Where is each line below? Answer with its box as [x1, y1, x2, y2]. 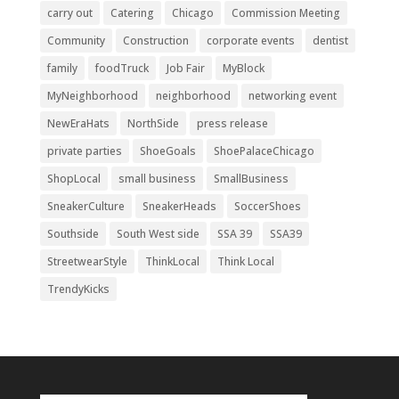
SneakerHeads [142, 198, 216, 214]
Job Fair [166, 60, 205, 76]
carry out [46, 4, 93, 20]
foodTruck [94, 60, 149, 76]
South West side [116, 225, 199, 241]
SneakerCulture [46, 198, 125, 214]
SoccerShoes [233, 198, 301, 214]
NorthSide [126, 115, 179, 131]
